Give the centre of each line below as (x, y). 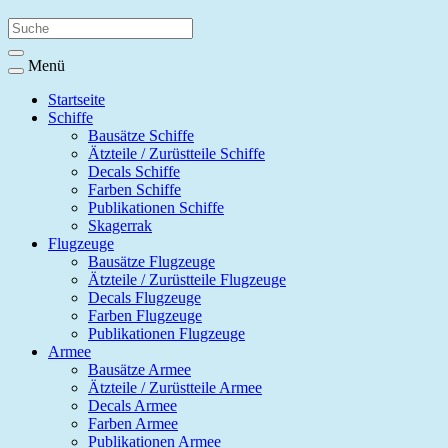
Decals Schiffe (134, 171)
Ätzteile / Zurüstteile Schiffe (176, 153)
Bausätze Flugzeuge (151, 261)
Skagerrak (120, 225)
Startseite (76, 99)
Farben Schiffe (134, 189)
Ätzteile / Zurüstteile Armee (175, 387)
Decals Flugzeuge (144, 297)
